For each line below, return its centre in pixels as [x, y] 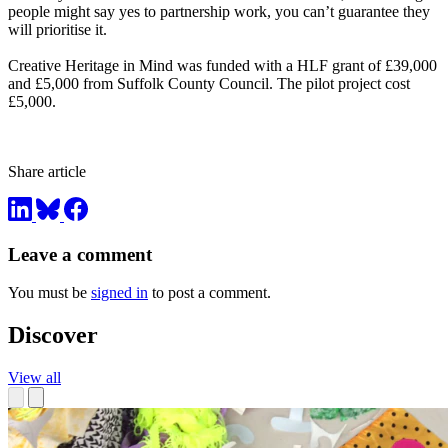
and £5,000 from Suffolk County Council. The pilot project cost [209, 84]
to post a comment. [209, 293]
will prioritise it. [57, 30]
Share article [47, 172]
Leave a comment [80, 254]
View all [34, 378]
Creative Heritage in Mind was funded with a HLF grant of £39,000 [222, 66]
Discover [53, 335]
